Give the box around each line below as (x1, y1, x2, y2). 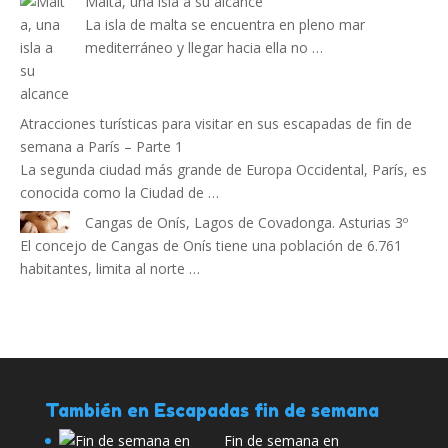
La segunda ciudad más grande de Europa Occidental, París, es (20, 160, 427, 180)
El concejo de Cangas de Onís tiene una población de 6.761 (20, 236, 402, 256)
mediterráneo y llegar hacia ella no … (85, 38, 323, 58)
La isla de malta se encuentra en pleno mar (85, 15, 365, 35)
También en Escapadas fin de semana (44, 399, 379, 422)
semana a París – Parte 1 (20, 137, 183, 157)
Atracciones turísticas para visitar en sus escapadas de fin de (20, 114, 412, 134)
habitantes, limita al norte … (20, 259, 200, 279)
